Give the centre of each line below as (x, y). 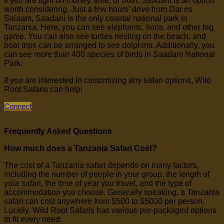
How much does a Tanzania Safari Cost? (80, 148)
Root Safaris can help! (43, 89)
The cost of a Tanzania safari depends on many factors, (101, 165)
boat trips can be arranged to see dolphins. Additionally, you (109, 45)
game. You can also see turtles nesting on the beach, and (105, 36)
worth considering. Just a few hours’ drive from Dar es (98, 9)
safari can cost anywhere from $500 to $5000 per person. (104, 201)
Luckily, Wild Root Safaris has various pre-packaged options (110, 210)
